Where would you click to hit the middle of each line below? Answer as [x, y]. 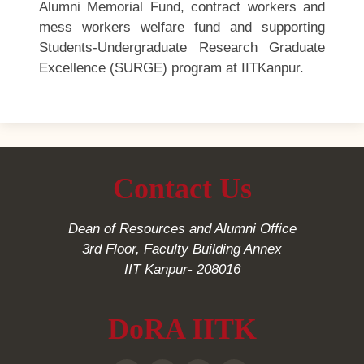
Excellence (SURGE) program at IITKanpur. [171, 67]
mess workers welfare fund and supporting [182, 27]
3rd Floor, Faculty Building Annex [182, 249]
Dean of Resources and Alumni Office [182, 228]
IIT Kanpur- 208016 [182, 269]
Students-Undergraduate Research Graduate [182, 47]
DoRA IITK [182, 329]
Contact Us [182, 188]
